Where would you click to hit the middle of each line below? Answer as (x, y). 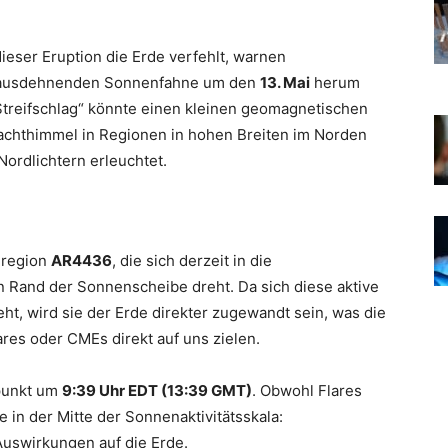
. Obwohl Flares (307, 390)
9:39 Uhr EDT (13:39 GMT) (157, 390)
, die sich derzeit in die (192, 260)
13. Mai (285, 82)
